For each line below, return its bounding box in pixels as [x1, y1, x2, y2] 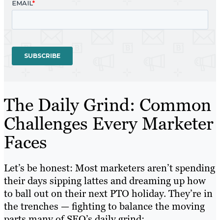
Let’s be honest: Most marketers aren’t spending [4, 162, 215, 175]
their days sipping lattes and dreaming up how [4, 174, 206, 188]
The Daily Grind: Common [4, 93, 211, 117]
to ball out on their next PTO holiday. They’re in [4, 187, 213, 200]
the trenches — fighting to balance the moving [4, 200, 205, 213]
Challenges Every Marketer [4, 112, 214, 136]
